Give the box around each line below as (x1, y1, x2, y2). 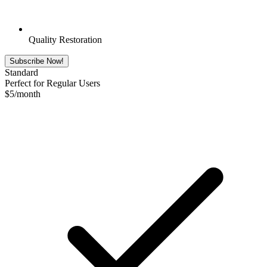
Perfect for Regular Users (5, 77, 100, 88)
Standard (5, 67, 38, 77)
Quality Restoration (29, 34, 102, 45)
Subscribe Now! (10, 56, 64, 66)
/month (14, 88, 41, 99)
